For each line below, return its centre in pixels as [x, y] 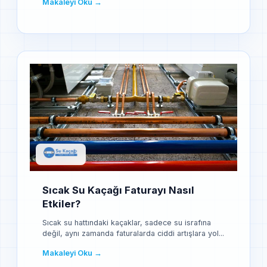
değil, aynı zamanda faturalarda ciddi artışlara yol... [133, 234]
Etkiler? [61, 204]
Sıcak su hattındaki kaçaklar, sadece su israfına [127, 223]
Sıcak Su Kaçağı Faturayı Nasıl [118, 190]
